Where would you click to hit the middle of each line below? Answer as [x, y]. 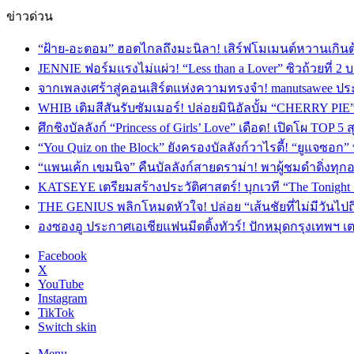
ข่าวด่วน [30, 16]
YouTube [61, 284]
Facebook [62, 256]
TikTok [56, 313]
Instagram [62, 298]
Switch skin [67, 327]
